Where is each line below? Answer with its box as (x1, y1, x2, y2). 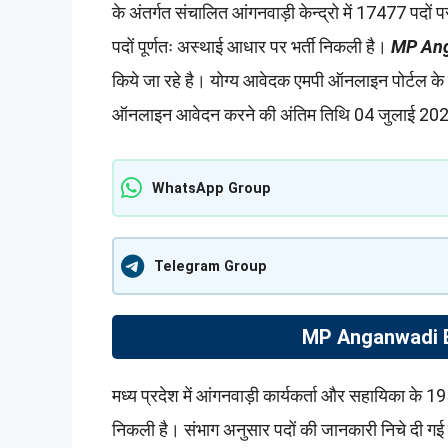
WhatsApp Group (152, 179, 271, 197)
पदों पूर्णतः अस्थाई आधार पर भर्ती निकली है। (112, 36, 391, 58)
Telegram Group (154, 257, 267, 275)
